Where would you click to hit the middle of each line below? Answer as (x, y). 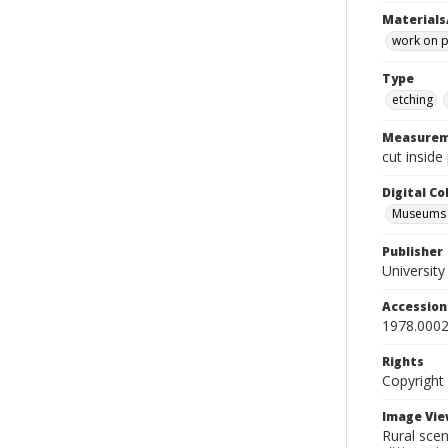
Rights (403, 361)
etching (412, 99)
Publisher (412, 251)
